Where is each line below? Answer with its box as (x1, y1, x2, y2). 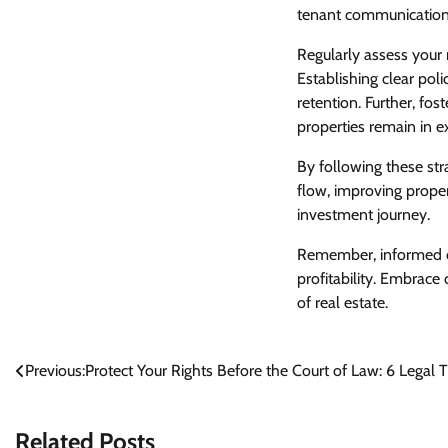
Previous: (25, 361, 85, 381)
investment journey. (297, 205, 430, 225)
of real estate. (297, 293, 388, 313)
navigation (14, 397, 122, 427)
